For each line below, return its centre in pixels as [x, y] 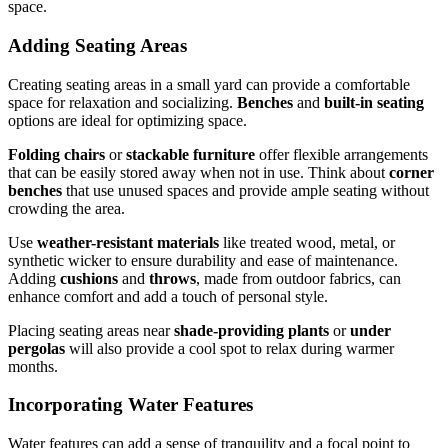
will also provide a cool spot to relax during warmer [229, 348]
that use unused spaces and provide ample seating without [245, 190]
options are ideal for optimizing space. [127, 120]
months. [33, 366]
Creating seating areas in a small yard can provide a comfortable [209, 84]
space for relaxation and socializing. [122, 102]
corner [411, 172]
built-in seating [374, 102]
